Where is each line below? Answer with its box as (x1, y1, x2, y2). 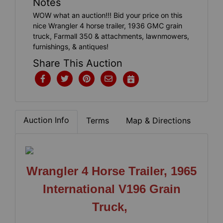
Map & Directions (126, 115, 191, 125)
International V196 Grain (42, 182, 181, 196)
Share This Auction (33, 57, 122, 69)
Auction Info (23, 114, 69, 125)
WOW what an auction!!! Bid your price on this (33, 10, 182, 19)
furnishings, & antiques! (33, 42, 109, 51)
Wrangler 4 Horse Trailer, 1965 (26, 164, 197, 178)
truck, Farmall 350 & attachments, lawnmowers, (33, 31, 189, 40)
